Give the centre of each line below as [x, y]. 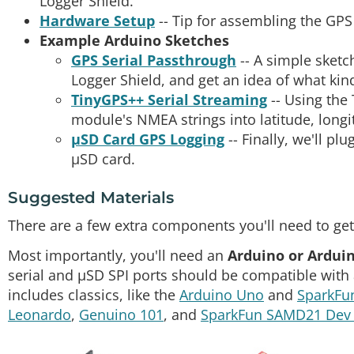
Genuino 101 [121, 314]
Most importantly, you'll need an [118, 255]
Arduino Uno [222, 294]
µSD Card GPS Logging [148, 139]
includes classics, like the [94, 294]
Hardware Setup [97, 20]
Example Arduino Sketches [134, 40]
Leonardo [40, 314]
